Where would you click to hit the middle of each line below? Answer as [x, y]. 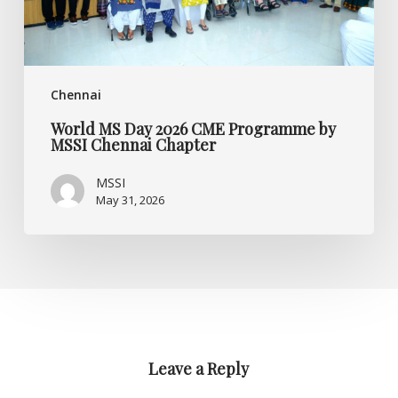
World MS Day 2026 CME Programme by [193, 128]
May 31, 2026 [130, 199]
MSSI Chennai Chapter [133, 144]
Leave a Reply [199, 369]
